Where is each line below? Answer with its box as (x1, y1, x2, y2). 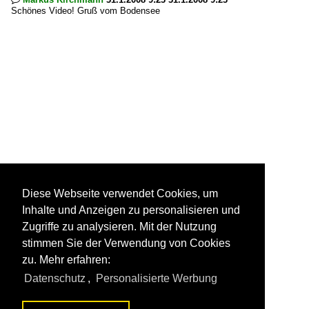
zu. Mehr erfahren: (22, 254, 110, 266)
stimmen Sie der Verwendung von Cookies (22, 237, 230, 250)
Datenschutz (24, 272, 86, 285)
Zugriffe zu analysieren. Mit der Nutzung (22, 221, 217, 233)
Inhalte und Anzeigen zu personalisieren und (22, 204, 240, 217)
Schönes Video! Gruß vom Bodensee (11, 6, 160, 16)
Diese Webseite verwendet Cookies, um (22, 188, 218, 200)
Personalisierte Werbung (95, 272, 217, 285)
